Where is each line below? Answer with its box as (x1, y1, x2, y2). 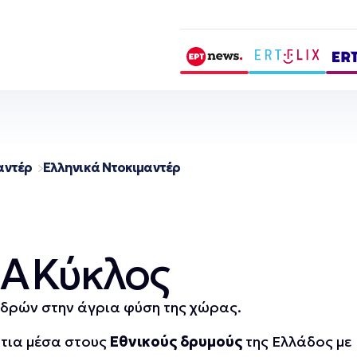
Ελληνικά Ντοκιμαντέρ (42, 159, 180, 175)
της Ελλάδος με (242, 332, 351, 351)
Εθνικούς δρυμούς (110, 332, 242, 351)
